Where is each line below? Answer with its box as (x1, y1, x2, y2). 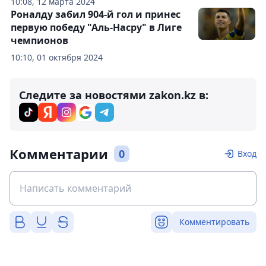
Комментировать (179, 216, 249, 227)
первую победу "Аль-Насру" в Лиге (11, 21, 182, 34)
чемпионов (11, 34, 68, 47)
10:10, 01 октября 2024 (11, 52, 103, 63)
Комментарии (9, 145, 108, 163)
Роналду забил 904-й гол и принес (11, 8, 180, 21)
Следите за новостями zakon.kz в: (19, 88, 208, 102)
